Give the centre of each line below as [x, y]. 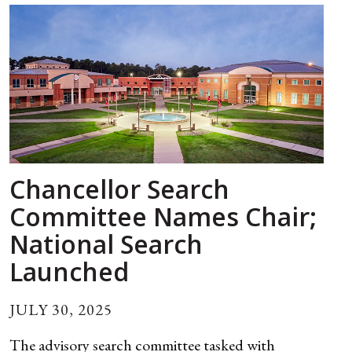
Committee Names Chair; [163, 216]
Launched [69, 271]
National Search [106, 244]
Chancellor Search [119, 189]
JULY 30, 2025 [61, 309]
